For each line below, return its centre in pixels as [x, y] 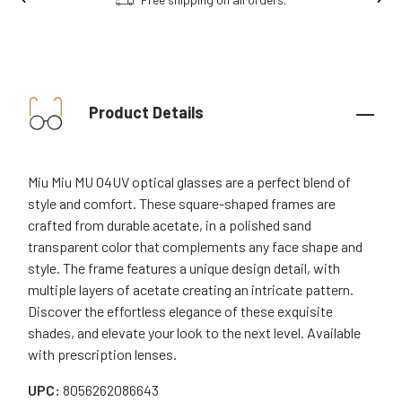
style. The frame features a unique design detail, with [184, 268]
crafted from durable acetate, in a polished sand [170, 225]
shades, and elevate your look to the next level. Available [194, 332]
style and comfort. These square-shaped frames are [182, 203]
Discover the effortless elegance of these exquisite [180, 311]
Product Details [144, 112]
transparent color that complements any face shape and [195, 246]
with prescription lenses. [102, 354]
